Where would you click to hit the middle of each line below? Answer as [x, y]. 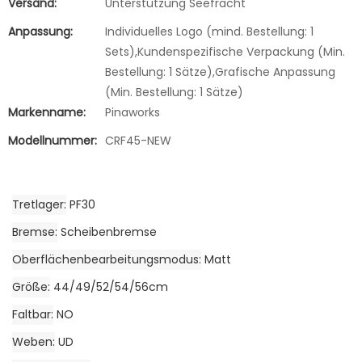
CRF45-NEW [138, 141]
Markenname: [47, 112]
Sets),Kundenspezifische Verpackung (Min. [225, 52]
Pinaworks [133, 112]
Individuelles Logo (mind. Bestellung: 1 [209, 32]
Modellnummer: [53, 141]
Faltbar [32, 315]
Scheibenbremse [109, 232]
